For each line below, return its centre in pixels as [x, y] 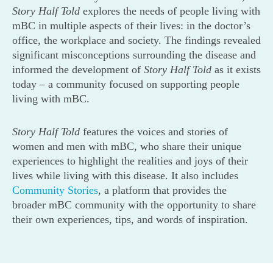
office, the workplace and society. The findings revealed [136, 41]
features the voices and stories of [154, 132]
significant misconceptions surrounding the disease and [134, 55]
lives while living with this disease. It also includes [125, 176]
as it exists [236, 70]
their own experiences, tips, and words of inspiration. [130, 220]
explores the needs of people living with [170, 11]
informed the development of [78, 70]
